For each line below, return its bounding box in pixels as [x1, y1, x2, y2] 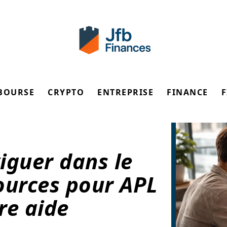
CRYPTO [48, 87, 85, 98]
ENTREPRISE [97, 87, 154, 98]
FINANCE [167, 87, 208, 98]
